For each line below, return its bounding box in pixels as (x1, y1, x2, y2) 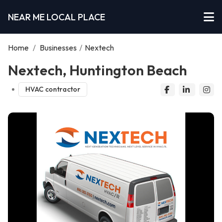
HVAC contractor (25, 85, 80, 94)
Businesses (40, 43, 77, 53)
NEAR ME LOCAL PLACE (8, 11, 105, 23)
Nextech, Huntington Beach (8, 61, 187, 79)
